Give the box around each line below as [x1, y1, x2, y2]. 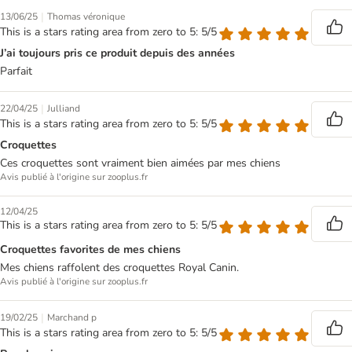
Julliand [47, 102, 80, 115]
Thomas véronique [47, 10, 125, 23]
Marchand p [47, 311, 97, 324]
